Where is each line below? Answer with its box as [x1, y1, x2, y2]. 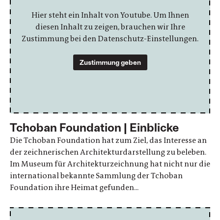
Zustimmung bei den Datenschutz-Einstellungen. [22, 33, 198, 44]
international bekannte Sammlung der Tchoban [10, 170, 183, 181]
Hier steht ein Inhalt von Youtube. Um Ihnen [31, 9, 189, 20]
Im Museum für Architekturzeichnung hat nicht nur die [10, 158, 210, 169]
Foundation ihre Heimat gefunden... [10, 182, 138, 192]
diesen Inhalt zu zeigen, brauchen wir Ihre [35, 21, 185, 32]
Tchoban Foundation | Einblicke [10, 119, 179, 134]
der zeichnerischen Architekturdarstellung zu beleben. [10, 146, 206, 157]
